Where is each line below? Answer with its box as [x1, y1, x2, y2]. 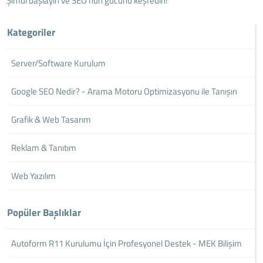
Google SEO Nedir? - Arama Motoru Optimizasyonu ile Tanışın [11, 84, 238, 98]
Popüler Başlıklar [7, 204, 82, 220]
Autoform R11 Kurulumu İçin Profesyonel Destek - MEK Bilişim [11, 236, 242, 250]
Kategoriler [7, 24, 56, 40]
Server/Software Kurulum [11, 56, 106, 70]
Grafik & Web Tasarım [11, 112, 92, 126]
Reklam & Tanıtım [11, 140, 77, 154]
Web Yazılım [11, 168, 56, 183]
